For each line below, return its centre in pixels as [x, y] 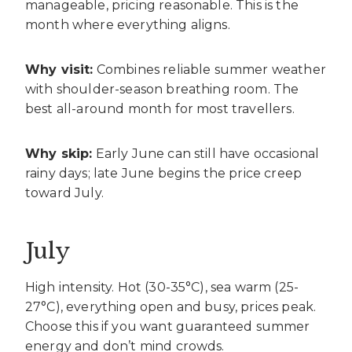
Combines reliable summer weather [209, 69]
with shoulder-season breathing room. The [162, 89]
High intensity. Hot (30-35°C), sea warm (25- [162, 287]
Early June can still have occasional [206, 153]
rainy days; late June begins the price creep [164, 173]
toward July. [64, 192]
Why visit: [59, 69]
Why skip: [59, 153]
